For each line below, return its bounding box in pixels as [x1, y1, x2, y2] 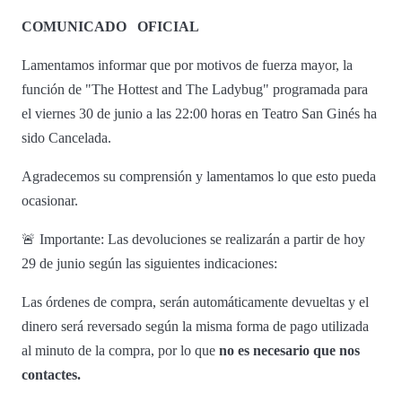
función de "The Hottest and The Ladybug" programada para [22, 81, 368, 97]
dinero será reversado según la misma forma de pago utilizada [22, 318, 369, 334]
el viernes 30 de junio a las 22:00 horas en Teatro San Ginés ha [22, 105, 377, 121]
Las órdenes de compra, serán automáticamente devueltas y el [22, 293, 369, 310]
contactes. [22, 366, 84, 382]
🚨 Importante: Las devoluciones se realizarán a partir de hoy [22, 231, 365, 247]
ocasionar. [22, 192, 78, 208]
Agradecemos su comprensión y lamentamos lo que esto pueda [22, 168, 376, 184]
